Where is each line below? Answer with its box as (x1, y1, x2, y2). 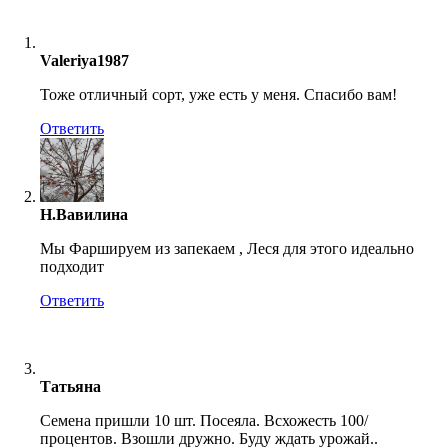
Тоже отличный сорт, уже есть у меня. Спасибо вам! (40, 86, 397, 104)
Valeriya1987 (40, 52, 129, 70)
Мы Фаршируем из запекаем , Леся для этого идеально (40, 240, 414, 258)
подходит (40, 258, 104, 276)
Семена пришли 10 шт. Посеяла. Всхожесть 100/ (40, 412, 368, 430)
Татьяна (40, 378, 101, 396)
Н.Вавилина (40, 206, 128, 224)
